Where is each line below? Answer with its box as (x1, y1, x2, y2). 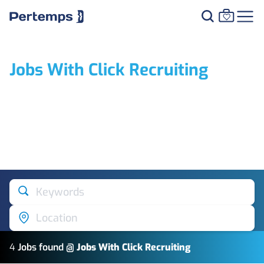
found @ (37, 241, 77, 253)
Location (36, 210, 78, 225)
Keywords (36, 184, 84, 199)
